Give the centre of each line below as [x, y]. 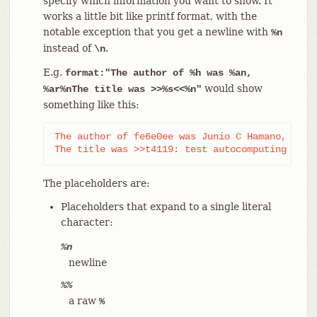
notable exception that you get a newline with [157, 31]
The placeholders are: [96, 183]
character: [87, 222]
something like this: [91, 104]
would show [232, 88]
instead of [68, 48]
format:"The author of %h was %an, [158, 73]
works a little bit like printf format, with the [150, 16]
